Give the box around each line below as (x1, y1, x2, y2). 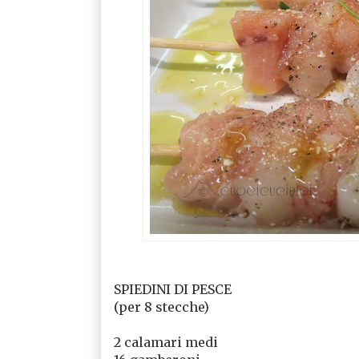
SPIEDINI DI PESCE (113, 280, 232, 297)
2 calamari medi (113, 333, 218, 350)
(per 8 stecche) (113, 298, 209, 315)
